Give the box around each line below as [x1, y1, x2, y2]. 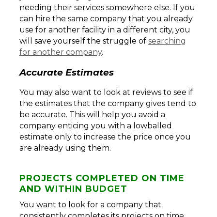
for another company [19, 47, 102, 57]
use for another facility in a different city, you [19, 25, 190, 34]
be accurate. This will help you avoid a [19, 110, 165, 120]
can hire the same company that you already [19, 14, 193, 23]
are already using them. [19, 143, 113, 153]
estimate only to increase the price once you [19, 132, 191, 142]
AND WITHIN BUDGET [19, 184, 127, 195]
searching [148, 36, 186, 46]
